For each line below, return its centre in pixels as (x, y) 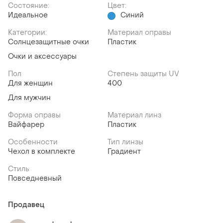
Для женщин (30, 84)
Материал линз (134, 115)
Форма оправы (34, 115)
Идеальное (28, 15)
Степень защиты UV (143, 74)
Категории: (27, 33)
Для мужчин (29, 98)
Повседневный (35, 179)
